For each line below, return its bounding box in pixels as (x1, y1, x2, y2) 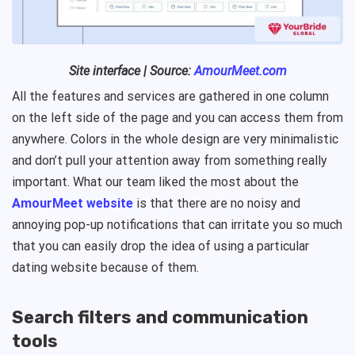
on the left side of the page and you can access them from (12, 109, 343, 125)
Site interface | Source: (68, 63, 194, 78)
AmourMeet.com (193, 63, 287, 78)
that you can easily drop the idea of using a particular (12, 238, 309, 254)
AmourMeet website (12, 195, 133, 211)
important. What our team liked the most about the (12, 174, 299, 189)
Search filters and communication (12, 306, 308, 328)
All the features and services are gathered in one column (12, 88, 329, 104)
